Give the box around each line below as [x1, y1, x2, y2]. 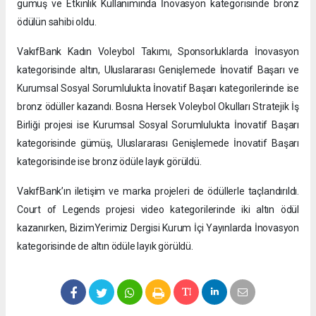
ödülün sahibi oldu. [17, 16, 97, 28]
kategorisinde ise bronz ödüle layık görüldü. [17, 156, 202, 168]
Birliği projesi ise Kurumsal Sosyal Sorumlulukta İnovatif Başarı [17, 119, 299, 131]
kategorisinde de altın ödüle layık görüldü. [17, 241, 193, 253]
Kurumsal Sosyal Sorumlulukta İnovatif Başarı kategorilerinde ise [17, 83, 299, 95]
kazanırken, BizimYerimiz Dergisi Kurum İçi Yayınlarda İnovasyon [17, 222, 299, 234]
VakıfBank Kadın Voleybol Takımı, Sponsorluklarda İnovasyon [17, 46, 299, 58]
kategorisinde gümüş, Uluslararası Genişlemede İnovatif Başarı [17, 138, 299, 150]
